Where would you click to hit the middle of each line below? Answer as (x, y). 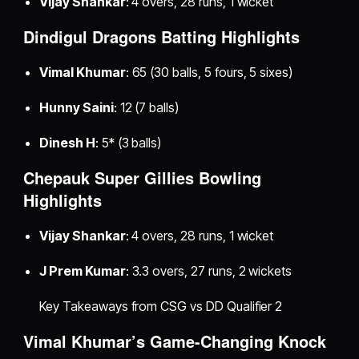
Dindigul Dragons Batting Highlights (162, 36)
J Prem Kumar (83, 270)
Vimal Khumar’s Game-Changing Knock (175, 341)
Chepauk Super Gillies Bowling (143, 177)
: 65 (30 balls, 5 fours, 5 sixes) (209, 72)
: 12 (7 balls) (146, 107)
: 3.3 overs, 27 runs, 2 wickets (209, 270)
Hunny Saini (77, 107)
